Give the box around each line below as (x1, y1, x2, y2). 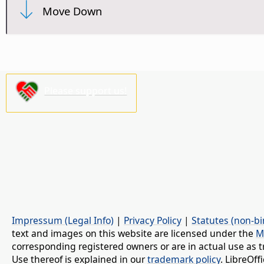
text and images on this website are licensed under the (12, 227, 256, 240)
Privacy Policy (124, 214, 181, 227)
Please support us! (44, 84, 127, 97)
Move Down (42, 3, 103, 18)
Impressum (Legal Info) (12, 214, 114, 227)
